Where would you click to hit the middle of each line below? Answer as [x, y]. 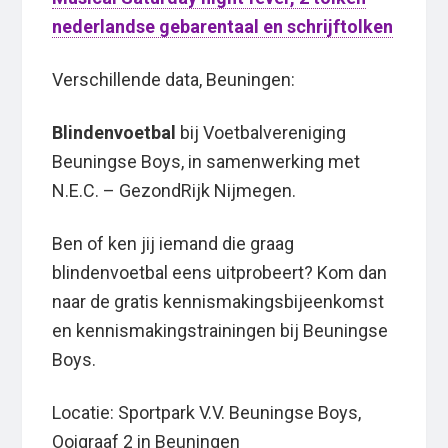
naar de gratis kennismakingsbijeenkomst [218, 302]
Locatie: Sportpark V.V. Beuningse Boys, [207, 413]
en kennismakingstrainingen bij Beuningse [220, 331]
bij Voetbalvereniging [261, 133]
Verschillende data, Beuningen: [174, 80]
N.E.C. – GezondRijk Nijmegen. [174, 191]
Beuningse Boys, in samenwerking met [206, 162]
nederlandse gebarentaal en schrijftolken [223, 27]
